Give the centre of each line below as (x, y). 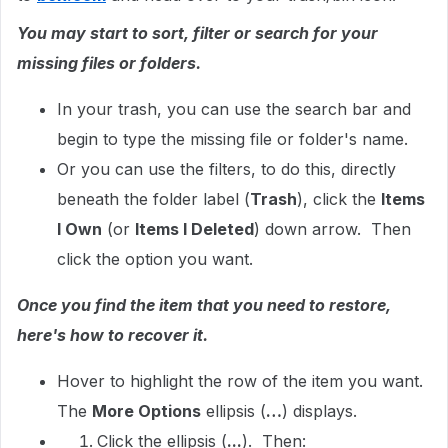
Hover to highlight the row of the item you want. (240, 381)
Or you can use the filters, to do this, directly (226, 169)
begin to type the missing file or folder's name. (235, 139)
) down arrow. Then (332, 229)
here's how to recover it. (114, 335)
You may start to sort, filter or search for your (197, 33)
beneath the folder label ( (153, 199)
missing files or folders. (111, 63)
